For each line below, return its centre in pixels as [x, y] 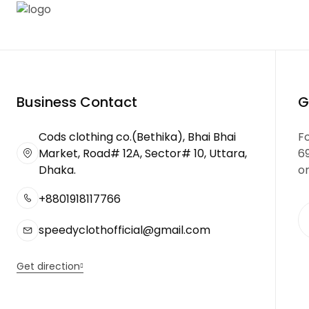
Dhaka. [57, 170]
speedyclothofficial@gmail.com [124, 230]
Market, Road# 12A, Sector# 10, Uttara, [143, 153]
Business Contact [77, 102]
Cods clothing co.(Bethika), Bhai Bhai [137, 137]
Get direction [48, 266]
